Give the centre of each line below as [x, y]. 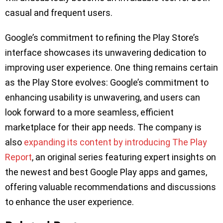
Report [18, 157]
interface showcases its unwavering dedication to [106, 53]
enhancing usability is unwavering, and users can [103, 98]
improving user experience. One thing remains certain [111, 68]
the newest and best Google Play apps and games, [106, 172]
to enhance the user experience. [70, 202]
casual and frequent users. [59, 13]
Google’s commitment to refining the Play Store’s [102, 38]
